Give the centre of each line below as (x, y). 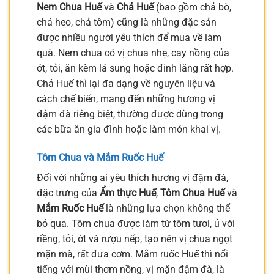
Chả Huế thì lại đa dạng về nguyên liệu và (126, 84)
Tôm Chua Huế (192, 193)
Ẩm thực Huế (128, 193)
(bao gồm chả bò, (192, 7)
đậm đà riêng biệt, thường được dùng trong (130, 114)
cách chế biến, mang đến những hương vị (126, 99)
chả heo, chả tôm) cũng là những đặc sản (127, 23)
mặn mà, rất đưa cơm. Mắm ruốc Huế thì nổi (132, 254)
